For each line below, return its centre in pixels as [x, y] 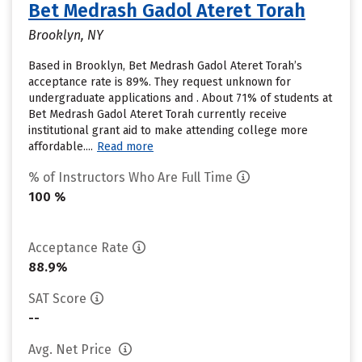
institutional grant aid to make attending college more [168, 130]
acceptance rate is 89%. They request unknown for [160, 82]
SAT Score [57, 299]
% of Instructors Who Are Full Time [130, 177]
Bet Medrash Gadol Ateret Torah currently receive [158, 114]
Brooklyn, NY [66, 35]
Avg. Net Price [72, 349]
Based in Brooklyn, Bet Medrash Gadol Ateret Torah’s [165, 66]
